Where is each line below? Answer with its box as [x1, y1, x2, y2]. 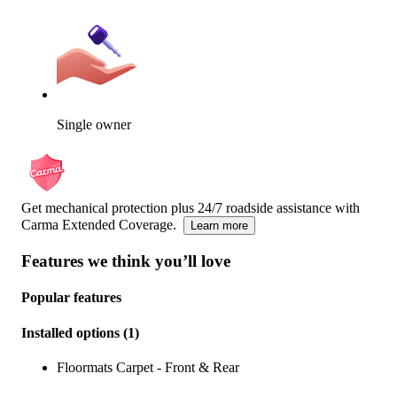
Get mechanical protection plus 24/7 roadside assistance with [21, 200, 360, 216]
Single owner [57, 117, 131, 133]
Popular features [21, 290, 121, 306]
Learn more [191, 219, 248, 233]
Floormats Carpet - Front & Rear [57, 359, 239, 375]
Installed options [21, 324, 120, 340]
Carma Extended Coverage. [21, 217, 176, 233]
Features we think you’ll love [21, 252, 230, 271]
